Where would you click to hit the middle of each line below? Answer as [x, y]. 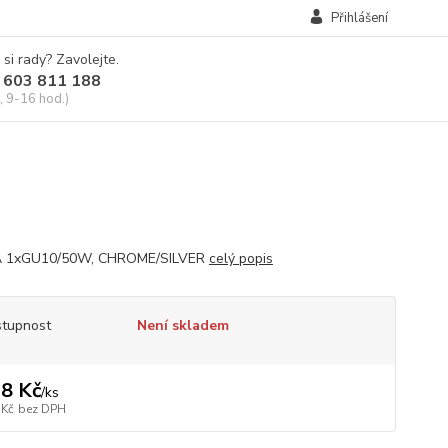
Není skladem [182, 325]
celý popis [240, 258]
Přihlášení [359, 18]
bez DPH [41, 409]
